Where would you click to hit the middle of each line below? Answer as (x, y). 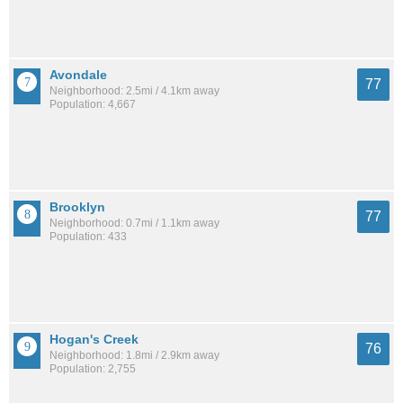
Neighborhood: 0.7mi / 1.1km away (134, 223)
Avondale (78, 74)
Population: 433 (88, 236)
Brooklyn (77, 206)
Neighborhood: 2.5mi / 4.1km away (134, 90)
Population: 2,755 (93, 368)
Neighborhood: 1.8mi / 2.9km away (134, 355)
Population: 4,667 (93, 104)
